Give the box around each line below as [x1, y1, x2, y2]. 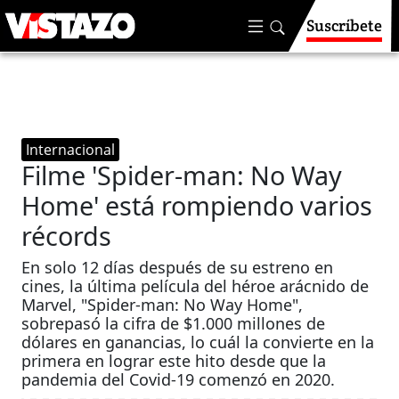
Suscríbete [306, 15, 382, 36]
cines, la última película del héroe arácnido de [21, 275, 370, 297]
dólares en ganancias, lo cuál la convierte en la [21, 331, 375, 353]
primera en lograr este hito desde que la [21, 350, 327, 371]
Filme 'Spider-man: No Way [21, 158, 343, 192]
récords [21, 218, 112, 253]
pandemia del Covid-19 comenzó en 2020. [21, 369, 336, 390]
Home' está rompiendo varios [21, 188, 373, 223]
